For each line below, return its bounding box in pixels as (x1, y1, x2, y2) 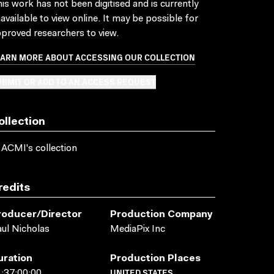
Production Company (110, 210, 213, 220)
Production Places (110, 254, 201, 264)
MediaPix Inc (110, 224, 165, 234)
